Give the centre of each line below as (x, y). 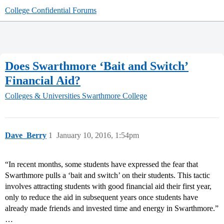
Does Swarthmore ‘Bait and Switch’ (97, 66)
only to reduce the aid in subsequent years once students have (101, 197)
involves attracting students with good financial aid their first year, (108, 186)
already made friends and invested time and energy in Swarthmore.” (112, 208)
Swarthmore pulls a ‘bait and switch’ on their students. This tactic (107, 175)
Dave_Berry (26, 135)
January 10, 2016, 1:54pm (98, 135)
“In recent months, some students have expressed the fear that (101, 164)
